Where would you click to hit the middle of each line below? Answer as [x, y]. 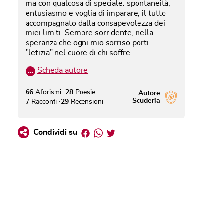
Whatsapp [121, 131]
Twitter [128, 131]
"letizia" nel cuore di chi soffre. [79, 52]
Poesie [84, 92]
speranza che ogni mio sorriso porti [87, 42]
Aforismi [47, 92]
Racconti [43, 101]
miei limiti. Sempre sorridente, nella [89, 33]
